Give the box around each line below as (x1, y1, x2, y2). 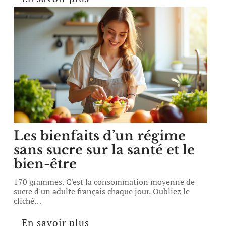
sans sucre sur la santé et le (14, 142, 195, 158)
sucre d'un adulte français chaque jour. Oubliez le (14, 186, 190, 197)
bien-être (14, 156, 77, 172)
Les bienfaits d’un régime (14, 128, 186, 144)
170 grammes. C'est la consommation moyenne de (14, 176, 195, 187)
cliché (14, 195, 35, 206)
